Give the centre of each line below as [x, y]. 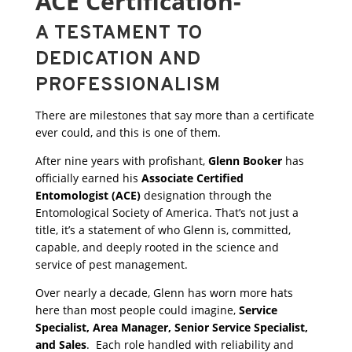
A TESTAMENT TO [119, 34]
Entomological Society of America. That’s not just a [167, 213]
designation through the [207, 196]
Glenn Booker [245, 161]
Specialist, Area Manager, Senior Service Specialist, [171, 328]
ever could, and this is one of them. [128, 133]
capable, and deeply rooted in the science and [157, 247]
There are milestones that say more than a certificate [174, 115]
